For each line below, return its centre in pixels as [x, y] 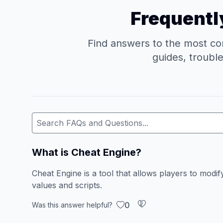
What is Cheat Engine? [87, 152]
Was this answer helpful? [72, 205]
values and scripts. [67, 185]
